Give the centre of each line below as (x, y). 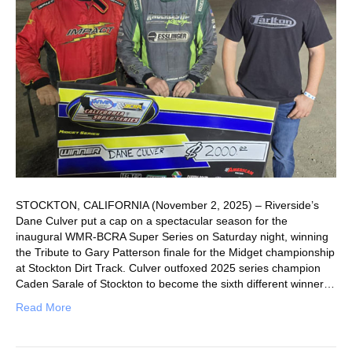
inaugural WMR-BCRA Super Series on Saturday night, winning (172, 236)
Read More (44, 307)
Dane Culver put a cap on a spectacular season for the (152, 220)
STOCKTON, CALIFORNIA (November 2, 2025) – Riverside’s (167, 205)
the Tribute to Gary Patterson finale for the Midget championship (175, 252)
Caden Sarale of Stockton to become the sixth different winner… (175, 283)
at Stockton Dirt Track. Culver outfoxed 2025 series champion (168, 268)
